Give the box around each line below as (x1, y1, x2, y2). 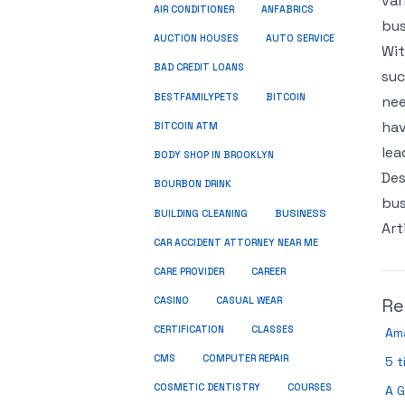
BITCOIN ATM (154, 120, 218, 132)
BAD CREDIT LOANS (154, 61, 244, 73)
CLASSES (251, 324, 294, 335)
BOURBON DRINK (154, 178, 231, 190)
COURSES (287, 381, 332, 393)
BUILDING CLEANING (154, 208, 248, 220)
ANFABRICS (261, 3, 314, 15)
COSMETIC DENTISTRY (154, 381, 260, 393)
